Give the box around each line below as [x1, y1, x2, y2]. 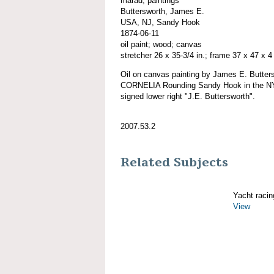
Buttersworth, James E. [120, 6, 204, 16]
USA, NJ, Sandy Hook [120, 17, 200, 27]
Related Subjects [120, 154, 228, 171]
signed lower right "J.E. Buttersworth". [120, 91, 255, 101]
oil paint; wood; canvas [120, 39, 202, 49]
